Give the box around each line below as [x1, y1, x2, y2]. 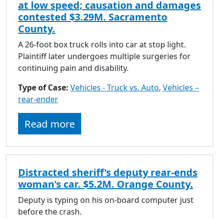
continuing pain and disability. [18, 62, 129, 73]
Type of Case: [18, 82, 70, 93]
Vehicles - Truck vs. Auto [70, 82, 159, 93]
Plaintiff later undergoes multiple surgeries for [18, 50, 191, 62]
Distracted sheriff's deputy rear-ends [18, 165, 197, 179]
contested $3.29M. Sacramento [18, 10, 167, 23]
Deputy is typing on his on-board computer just [18, 194, 194, 205]
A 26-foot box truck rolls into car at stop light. [18, 39, 186, 50]
